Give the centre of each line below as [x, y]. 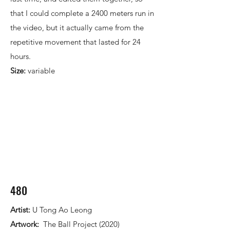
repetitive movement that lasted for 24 [75, 42]
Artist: [21, 210]
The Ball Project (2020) [80, 224]
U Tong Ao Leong [62, 210]
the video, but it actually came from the [77, 27]
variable [41, 71]
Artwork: [26, 224]
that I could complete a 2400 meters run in [82, 13]
